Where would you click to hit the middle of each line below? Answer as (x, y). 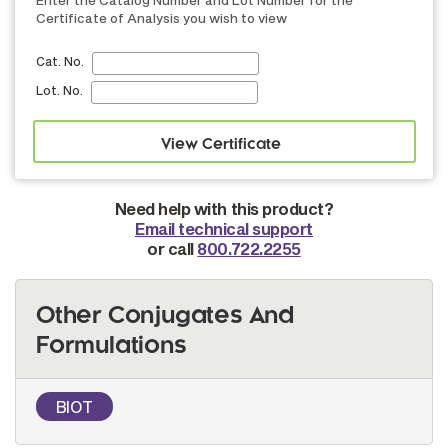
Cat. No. (60, 61)
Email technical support (224, 228)
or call (172, 248)
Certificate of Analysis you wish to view (161, 18)
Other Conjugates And (165, 317)
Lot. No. (59, 90)
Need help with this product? (224, 208)
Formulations (111, 347)
